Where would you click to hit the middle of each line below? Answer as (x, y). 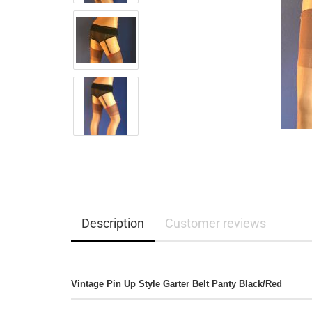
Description (113, 223)
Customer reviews (216, 223)
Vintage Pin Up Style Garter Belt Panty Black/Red (177, 284)
